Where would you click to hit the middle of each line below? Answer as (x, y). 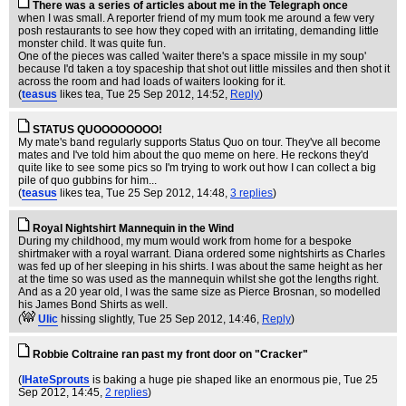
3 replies (251, 193)
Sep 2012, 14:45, (62, 392)
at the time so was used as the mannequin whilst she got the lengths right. (198, 279)
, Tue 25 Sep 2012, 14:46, (197, 319)
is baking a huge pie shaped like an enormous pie (215, 380)
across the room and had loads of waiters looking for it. (152, 82)
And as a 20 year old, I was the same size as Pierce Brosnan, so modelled (199, 292)
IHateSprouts (56, 380)
